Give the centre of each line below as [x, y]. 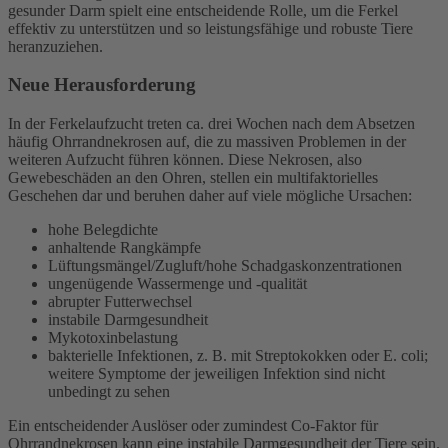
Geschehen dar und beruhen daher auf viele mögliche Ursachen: [210, 196]
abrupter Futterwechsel [120, 302]
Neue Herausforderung [102, 85]
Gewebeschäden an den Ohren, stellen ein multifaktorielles [193, 178]
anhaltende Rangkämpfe [124, 248]
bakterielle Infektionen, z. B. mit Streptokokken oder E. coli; [238, 356]
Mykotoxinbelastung [113, 338]
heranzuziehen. [55, 46]
